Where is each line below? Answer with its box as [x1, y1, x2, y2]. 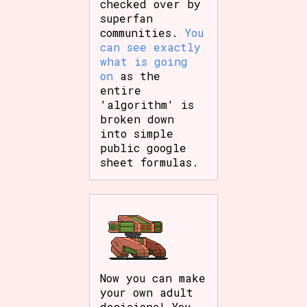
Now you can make [100, 270, 206, 285]
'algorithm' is [100, 97, 195, 112]
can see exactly [100, 39, 201, 54]
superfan [100, 10, 153, 25]
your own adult [100, 284, 194, 299]
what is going [100, 53, 188, 69]
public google [100, 140, 187, 155]
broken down [100, 111, 175, 126]
